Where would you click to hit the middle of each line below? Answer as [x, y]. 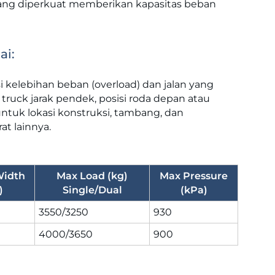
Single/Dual [92, 190]
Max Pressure [194, 176]
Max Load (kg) [92, 176]
